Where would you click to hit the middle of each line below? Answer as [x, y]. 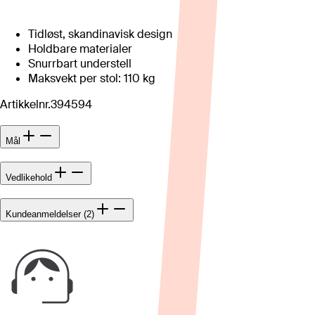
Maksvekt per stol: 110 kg [92, 79]
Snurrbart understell [80, 64]
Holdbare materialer [80, 49]
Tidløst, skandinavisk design [100, 34]
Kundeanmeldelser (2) [50, 214]
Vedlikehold [29, 177]
